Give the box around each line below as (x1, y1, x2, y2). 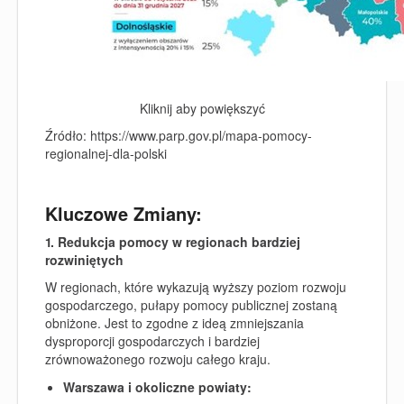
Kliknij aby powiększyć (139, 98, 265, 117)
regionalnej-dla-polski (45, 144, 167, 162)
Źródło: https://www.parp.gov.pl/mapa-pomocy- (45, 126, 312, 144)
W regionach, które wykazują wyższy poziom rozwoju (45, 278, 346, 296)
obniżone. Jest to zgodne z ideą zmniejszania (45, 314, 304, 332)
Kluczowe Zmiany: (45, 199, 202, 226)
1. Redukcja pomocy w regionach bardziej (45, 232, 300, 251)
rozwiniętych (45, 250, 124, 269)
